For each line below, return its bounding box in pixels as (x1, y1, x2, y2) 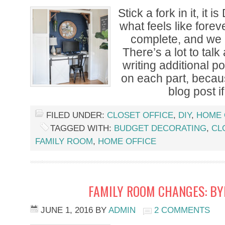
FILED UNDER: (46, 110, 107, 120)
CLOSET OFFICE (107, 110, 173, 120)
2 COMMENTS (154, 205, 210, 215)
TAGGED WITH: (50, 124, 114, 133)
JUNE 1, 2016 (41, 205, 93, 215)
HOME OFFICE (98, 137, 156, 146)
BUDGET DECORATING (114, 124, 206, 133)
